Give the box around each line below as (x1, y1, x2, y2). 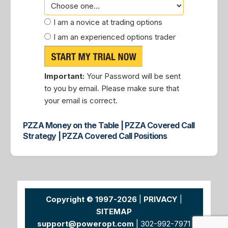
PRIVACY (143, 194, 178, 204)
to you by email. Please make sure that (44, 83, 179, 93)
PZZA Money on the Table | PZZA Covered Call (23, 120, 195, 130)
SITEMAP (96, 207, 132, 216)
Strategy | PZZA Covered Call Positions (23, 131, 167, 141)
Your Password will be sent (84, 71, 181, 81)
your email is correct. (44, 96, 118, 105)
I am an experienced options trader (53, 32, 176, 42)
